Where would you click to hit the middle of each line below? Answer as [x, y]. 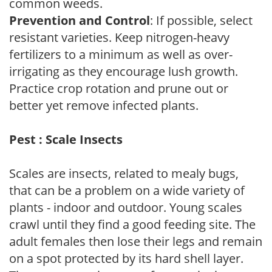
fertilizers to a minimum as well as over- [121, 54]
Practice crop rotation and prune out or [119, 88]
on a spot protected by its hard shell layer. [126, 258]
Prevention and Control [80, 20]
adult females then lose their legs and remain [136, 241]
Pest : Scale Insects [66, 139]
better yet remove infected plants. [104, 105]
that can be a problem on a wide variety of [127, 190]
